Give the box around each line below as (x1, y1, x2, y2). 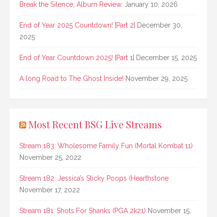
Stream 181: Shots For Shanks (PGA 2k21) (19, 207, 146, 215)
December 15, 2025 (136, 54, 197, 62)
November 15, (148, 207, 191, 215)
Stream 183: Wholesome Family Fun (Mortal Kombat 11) (19, 142, 193, 150)
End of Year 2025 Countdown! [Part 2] (19, 21, 135, 30)
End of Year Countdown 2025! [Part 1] (19, 54, 134, 62)
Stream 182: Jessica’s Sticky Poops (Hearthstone (19, 174, 169, 183)
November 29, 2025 (125, 75, 187, 83)
